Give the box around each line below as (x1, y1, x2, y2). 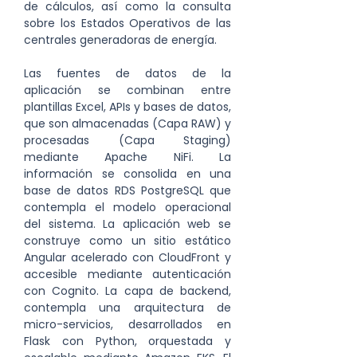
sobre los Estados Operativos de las (24, 15, 231, 31)
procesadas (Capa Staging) (24, 132, 231, 148)
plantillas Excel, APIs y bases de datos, (24, 99, 231, 115)
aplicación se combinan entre (24, 82, 231, 98)
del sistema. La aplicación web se (24, 216, 231, 232)
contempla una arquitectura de (24, 300, 231, 316)
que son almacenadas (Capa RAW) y (24, 116, 231, 131)
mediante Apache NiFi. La (24, 149, 231, 165)
